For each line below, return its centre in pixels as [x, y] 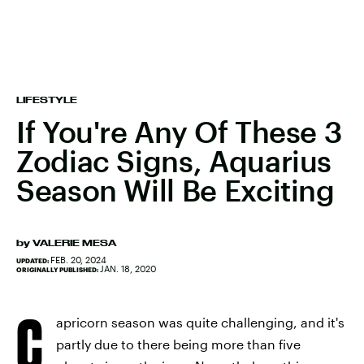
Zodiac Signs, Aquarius [174, 161]
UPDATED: [33, 261]
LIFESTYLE [47, 100]
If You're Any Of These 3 [179, 132]
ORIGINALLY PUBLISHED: [58, 270]
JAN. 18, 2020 [128, 269]
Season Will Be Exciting [175, 190]
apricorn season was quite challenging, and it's [200, 322]
